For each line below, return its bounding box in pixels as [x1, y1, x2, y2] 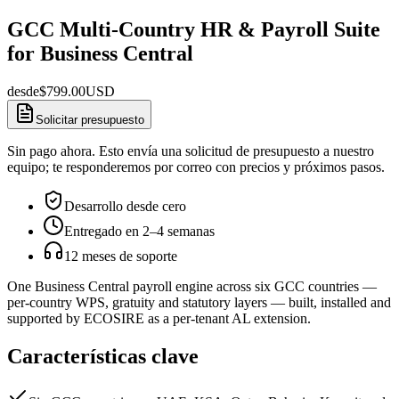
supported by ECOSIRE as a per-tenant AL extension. [7, 310, 311, 326]
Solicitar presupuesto [36, 112, 144, 126]
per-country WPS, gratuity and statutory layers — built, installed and [7, 294, 391, 310]
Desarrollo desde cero [64, 198, 186, 214]
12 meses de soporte [64, 248, 177, 264]
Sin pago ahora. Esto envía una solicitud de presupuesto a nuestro [7, 142, 374, 159]
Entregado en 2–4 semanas [64, 223, 215, 239]
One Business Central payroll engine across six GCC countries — [7, 278, 377, 294]
